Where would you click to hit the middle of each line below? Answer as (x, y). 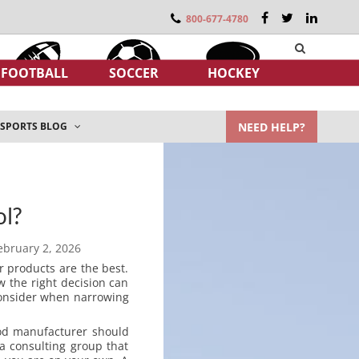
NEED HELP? (272, 127)
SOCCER (134, 73)
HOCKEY (233, 73)
